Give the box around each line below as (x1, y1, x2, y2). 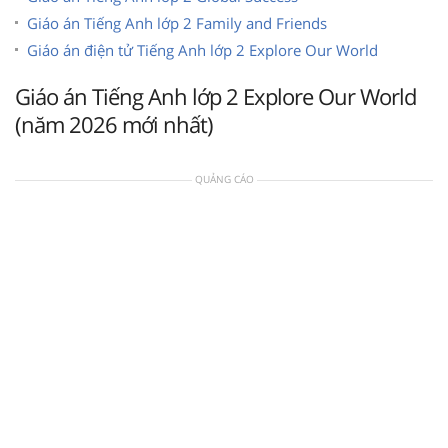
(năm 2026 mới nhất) (15, 108, 213, 139)
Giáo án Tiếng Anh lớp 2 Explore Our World (15, 80, 416, 111)
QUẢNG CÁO (194, 171, 254, 186)
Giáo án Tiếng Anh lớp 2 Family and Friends (27, 12, 327, 33)
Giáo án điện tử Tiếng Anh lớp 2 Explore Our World (27, 39, 378, 60)
